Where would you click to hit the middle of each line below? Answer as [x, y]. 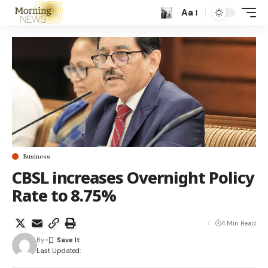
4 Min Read [239, 223]
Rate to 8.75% [64, 195]
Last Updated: [58, 250]
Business [36, 156]
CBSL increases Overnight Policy [133, 177]
